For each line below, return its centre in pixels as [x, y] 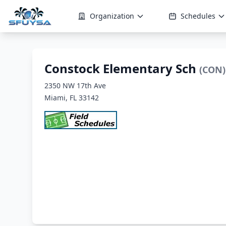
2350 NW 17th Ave [75, 86]
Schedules [198, 16]
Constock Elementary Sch [122, 68]
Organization [112, 16]
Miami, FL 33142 [72, 98]
